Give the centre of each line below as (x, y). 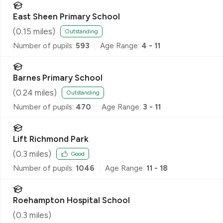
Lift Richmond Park (51, 139)
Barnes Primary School (58, 77)
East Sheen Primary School (66, 16)
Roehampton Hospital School (71, 200)
